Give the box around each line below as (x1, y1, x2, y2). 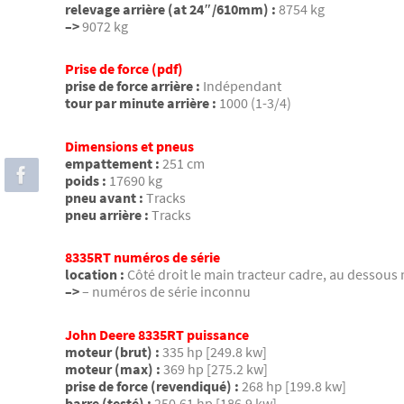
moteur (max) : (65, 359, 161, 378)
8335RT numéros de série (65, 248, 220, 267)
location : (65, 265, 124, 284)
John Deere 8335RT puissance (65, 325, 249, 344)
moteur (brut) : (65, 342, 160, 361)
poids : (65, 170, 106, 189)
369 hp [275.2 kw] (163, 359, 268, 378)
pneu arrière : (65, 205, 149, 224)
